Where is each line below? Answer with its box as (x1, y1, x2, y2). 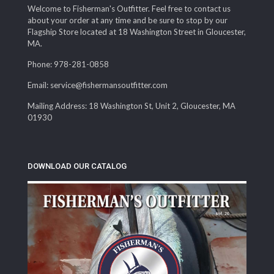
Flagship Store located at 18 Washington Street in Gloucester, (28, 26, 246, 37)
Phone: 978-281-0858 (28, 59, 109, 69)
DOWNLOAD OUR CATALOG (28, 161, 127, 171)
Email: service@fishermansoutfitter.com (28, 80, 168, 90)
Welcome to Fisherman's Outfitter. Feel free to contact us (28, 3, 231, 13)
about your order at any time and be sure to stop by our (28, 15, 228, 25)
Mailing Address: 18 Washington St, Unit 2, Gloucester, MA (28, 100, 235, 111)
